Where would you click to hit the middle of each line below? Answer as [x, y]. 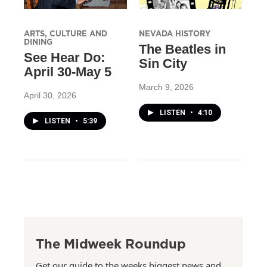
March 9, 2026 [166, 87]
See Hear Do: [64, 57]
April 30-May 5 [68, 72]
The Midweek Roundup [111, 243]
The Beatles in [182, 49]
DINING [38, 41]
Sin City [163, 63]
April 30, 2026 [50, 95]
